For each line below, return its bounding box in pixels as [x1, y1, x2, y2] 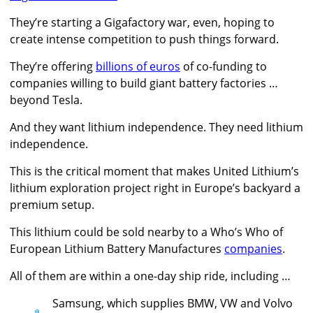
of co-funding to [180, 59, 267, 75]
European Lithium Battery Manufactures [10, 241, 224, 257]
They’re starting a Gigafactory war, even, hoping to [10, 15, 275, 31]
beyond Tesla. [10, 92, 82, 108]
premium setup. [10, 197, 94, 213]
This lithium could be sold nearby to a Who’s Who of [10, 224, 283, 240]
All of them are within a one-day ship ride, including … [10, 268, 291, 284]
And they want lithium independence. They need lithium [10, 119, 303, 136]
